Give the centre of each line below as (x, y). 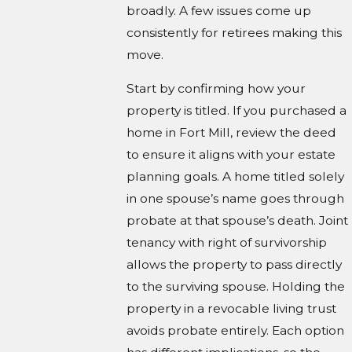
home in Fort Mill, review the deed (232, 133)
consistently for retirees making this (235, 32)
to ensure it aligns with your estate (231, 155)
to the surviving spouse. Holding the (236, 287)
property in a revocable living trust (232, 309)
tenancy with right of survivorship (227, 243)
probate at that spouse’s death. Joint (238, 221)
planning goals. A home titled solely (236, 177)
